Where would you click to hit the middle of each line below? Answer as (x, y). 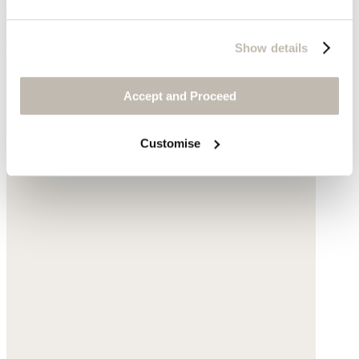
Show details (272, 47)
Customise (171, 143)
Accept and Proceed (179, 96)
